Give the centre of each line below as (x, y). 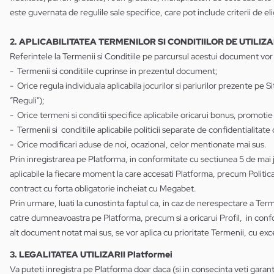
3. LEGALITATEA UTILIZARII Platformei (91, 254)
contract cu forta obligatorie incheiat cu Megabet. (103, 188)
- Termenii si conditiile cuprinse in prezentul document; (114, 71)
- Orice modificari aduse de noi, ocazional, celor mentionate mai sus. (138, 144)
